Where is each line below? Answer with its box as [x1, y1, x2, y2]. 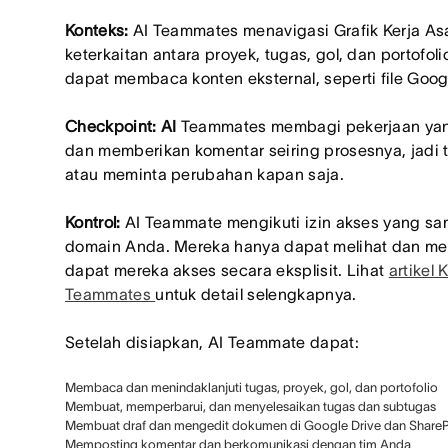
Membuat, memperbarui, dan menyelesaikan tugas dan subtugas [65, 399, 436, 414]
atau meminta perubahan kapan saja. [65, 165, 344, 183]
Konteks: [65, 21, 133, 39]
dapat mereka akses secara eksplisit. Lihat [65, 261, 389, 279]
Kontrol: [65, 213, 125, 231]
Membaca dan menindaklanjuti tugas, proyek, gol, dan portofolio [65, 380, 438, 395]
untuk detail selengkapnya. [155, 285, 357, 303]
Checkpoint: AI [65, 117, 181, 135]
